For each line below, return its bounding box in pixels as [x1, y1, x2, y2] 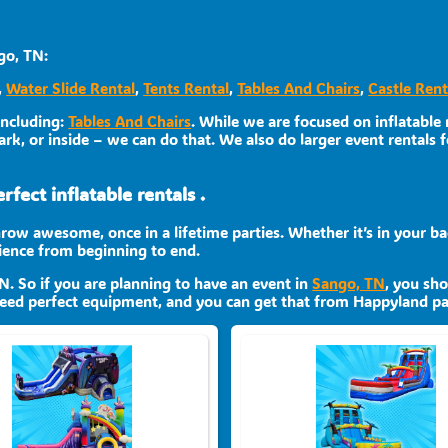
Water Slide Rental [6, 78, 136, 99]
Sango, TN [312, 272, 386, 293]
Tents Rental [143, 78, 230, 99]
